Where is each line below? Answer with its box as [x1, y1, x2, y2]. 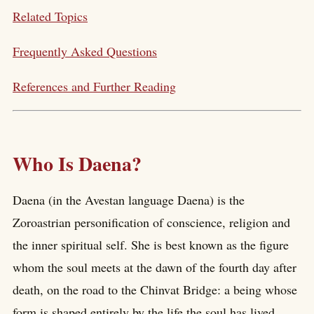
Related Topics [13, 7, 88, 25]
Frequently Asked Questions [13, 42, 157, 60]
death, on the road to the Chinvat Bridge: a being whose [13, 281, 297, 299]
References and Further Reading [13, 77, 176, 95]
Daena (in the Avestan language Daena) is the [13, 191, 245, 209]
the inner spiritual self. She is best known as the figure [13, 236, 289, 254]
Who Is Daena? [13, 149, 142, 178]
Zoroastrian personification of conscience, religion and [13, 214, 290, 231]
